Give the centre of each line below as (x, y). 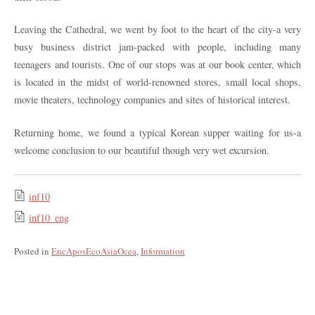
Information (163, 251)
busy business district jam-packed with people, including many (157, 47)
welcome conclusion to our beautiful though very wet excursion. (142, 150)
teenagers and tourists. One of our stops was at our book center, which (157, 65)
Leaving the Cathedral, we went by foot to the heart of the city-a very (157, 30)
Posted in (33, 251)
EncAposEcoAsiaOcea (94, 251)
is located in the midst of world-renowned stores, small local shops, (157, 82)
